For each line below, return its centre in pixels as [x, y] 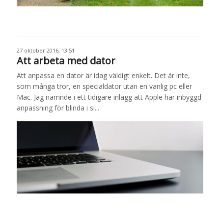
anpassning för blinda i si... [58, 108]
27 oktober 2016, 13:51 [45, 50]
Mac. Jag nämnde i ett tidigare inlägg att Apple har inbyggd [109, 97]
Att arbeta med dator [66, 60]
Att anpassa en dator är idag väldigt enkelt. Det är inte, [103, 75]
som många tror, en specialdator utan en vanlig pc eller [104, 86]
